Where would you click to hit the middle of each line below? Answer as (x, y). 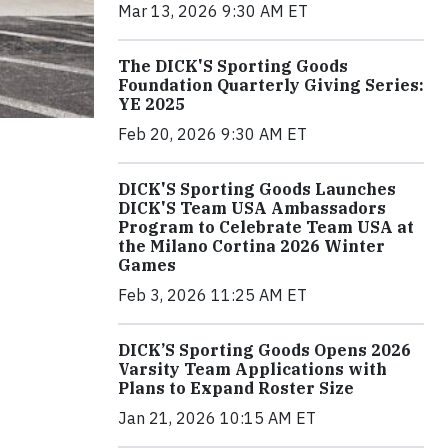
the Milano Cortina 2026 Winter (251, 246)
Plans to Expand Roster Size (236, 388)
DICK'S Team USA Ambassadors (252, 208)
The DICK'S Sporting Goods (233, 66)
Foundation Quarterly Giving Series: (271, 85)
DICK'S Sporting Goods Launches (257, 189)
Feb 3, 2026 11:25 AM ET (212, 295)
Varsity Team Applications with (252, 369)
